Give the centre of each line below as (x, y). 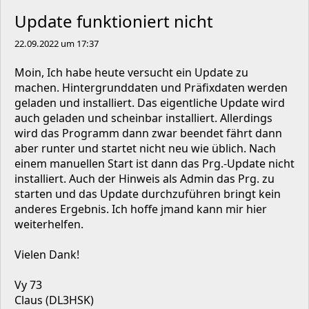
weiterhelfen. (49, 224)
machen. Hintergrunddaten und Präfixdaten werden (151, 88)
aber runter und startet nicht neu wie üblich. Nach (145, 148)
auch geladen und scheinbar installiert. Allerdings (143, 118)
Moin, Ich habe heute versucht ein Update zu (131, 72)
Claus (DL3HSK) (54, 300)
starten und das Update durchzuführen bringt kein (148, 194)
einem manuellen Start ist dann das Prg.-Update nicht (154, 163)
